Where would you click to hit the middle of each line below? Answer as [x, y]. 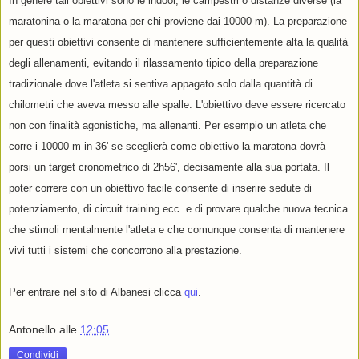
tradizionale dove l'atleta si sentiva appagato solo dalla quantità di [161, 84]
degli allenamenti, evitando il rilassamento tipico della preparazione [163, 63]
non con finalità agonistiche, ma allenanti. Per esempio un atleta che [167, 126]
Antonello [32, 329]
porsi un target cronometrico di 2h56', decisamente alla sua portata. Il [169, 167]
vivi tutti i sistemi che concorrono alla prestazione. [125, 251]
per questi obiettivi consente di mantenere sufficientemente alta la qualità [178, 42]
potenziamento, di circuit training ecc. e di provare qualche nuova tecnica [178, 209]
